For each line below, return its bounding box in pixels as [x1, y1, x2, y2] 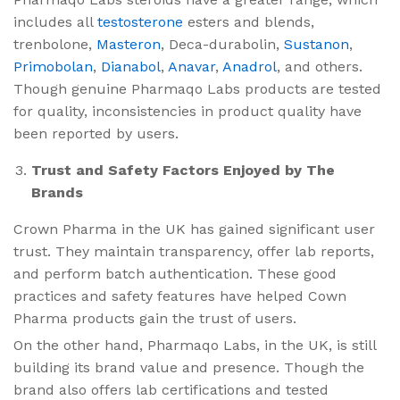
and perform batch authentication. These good [13, 264, 337, 282]
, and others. [277, 57, 362, 75]
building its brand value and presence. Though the [13, 358, 364, 376]
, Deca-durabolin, [161, 35, 284, 53]
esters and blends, [183, 12, 314, 30]
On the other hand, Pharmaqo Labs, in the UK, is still [13, 336, 376, 354]
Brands [31, 183, 83, 201]
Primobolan [13, 57, 93, 75]
